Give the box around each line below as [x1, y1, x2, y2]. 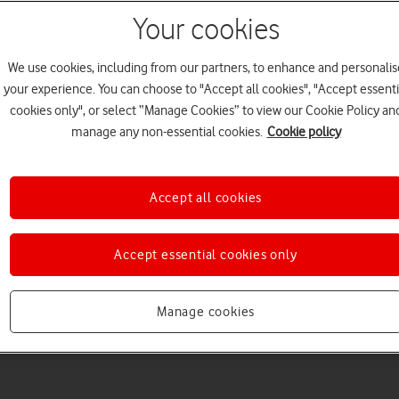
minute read [3, 335, 79, 354]
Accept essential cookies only [114, 247, 297, 263]
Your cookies [132, 14, 280, 46]
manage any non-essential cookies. [70, 124, 263, 140]
